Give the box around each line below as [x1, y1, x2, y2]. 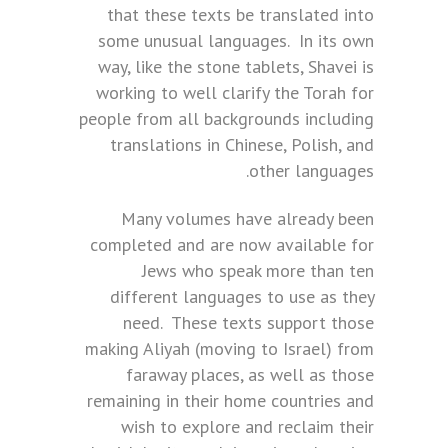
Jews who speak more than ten [142, 259, 374, 283]
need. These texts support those [123, 311, 374, 335]
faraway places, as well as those [126, 363, 374, 387]
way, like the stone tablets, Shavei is [98, 55, 374, 79]
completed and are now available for [90, 233, 374, 257]
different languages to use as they [110, 285, 374, 309]
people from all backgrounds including [79, 107, 374, 131]
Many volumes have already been [121, 207, 374, 231]
